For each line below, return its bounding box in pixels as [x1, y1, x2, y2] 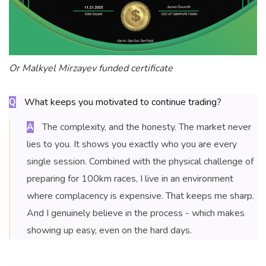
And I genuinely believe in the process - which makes [27, 207, 245, 220]
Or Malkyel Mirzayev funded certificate [9, 62, 173, 75]
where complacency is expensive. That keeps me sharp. [27, 189, 254, 203]
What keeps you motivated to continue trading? [22, 96, 221, 109]
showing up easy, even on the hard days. [27, 224, 192, 237]
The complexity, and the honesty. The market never [40, 121, 251, 134]
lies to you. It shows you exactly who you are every [27, 138, 237, 151]
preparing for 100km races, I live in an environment [27, 172, 233, 186]
